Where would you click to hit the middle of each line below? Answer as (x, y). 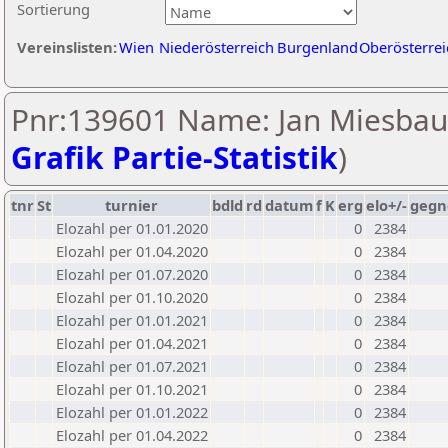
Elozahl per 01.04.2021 (132, 343)
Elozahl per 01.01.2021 (132, 320)
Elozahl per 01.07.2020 (132, 274)
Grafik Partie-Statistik (174, 157)
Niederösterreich (216, 47)
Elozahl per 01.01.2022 (132, 412)
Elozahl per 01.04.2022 (132, 435)
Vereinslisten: (67, 47)
